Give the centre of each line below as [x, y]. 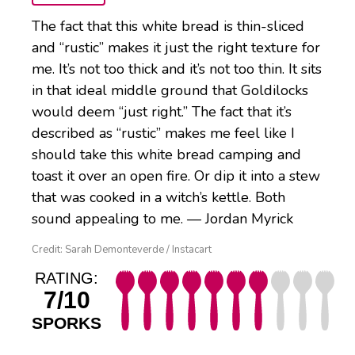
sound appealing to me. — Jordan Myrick [162, 219]
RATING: [67, 279]
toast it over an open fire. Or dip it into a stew [176, 176]
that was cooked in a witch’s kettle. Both [158, 198]
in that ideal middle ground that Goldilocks [170, 91]
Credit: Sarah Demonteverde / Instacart [122, 250]
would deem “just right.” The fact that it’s [162, 112]
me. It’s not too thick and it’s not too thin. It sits [177, 69]
